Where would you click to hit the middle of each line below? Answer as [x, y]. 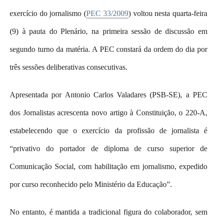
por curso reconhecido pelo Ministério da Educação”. [91, 184]
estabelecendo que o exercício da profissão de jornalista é [108, 130]
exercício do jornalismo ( [48, 13]
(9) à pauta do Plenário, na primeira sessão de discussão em [108, 31]
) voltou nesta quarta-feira [168, 13]
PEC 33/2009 [107, 13]
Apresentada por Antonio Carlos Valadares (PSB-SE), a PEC [108, 94]
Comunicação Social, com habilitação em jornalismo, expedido [108, 166]
